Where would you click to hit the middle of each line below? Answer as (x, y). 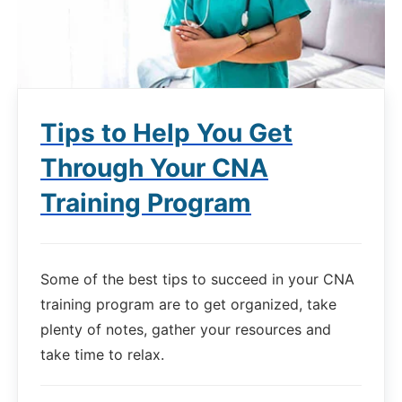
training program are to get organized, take (188, 305)
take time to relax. (102, 355)
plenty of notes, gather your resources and (186, 330)
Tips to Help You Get (166, 133)
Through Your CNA (154, 168)
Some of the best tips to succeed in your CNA (197, 280)
